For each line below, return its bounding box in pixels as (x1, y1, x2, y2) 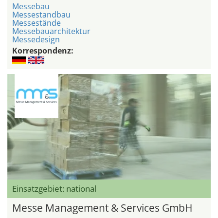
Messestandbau (12, 9, 71, 20)
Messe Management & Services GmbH (12, 201, 192, 215)
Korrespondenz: (12, 45, 73, 56)
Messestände (12, 17, 61, 28)
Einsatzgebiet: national (12, 183, 96, 195)
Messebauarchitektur (12, 25, 91, 36)
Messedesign (12, 34, 60, 45)
